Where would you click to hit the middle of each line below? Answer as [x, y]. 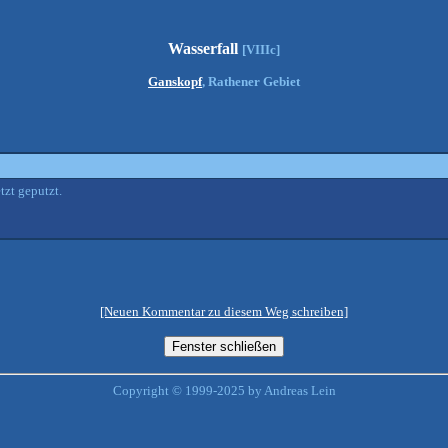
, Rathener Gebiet [251, 81]
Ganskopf [175, 81]
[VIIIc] [261, 49]
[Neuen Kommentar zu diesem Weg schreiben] [224, 311]
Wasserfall [205, 48]
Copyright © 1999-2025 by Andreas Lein [224, 390]
